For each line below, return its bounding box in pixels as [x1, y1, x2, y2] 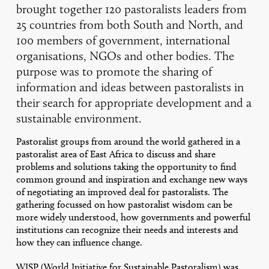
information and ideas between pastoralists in [16, 79, 244, 94]
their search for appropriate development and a [16, 95, 252, 110]
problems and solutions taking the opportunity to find [16, 160, 237, 172]
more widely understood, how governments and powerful [16, 211, 250, 223]
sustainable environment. [16, 110, 142, 125]
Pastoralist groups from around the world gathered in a [16, 135, 240, 147]
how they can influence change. [16, 236, 142, 248]
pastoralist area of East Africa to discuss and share [16, 148, 216, 160]
